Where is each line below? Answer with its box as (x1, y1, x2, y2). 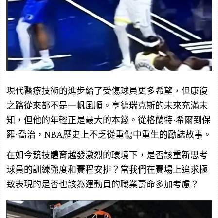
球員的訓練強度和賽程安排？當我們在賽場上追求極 (6, 164, 208, 175)
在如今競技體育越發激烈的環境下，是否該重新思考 (6, 150, 208, 160)
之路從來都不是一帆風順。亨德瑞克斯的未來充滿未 (6, 100, 208, 110)
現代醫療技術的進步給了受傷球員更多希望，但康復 (6, 86, 208, 96)
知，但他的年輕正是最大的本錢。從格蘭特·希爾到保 (6, 115, 211, 125)
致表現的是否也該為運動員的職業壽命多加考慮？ (6, 179, 199, 189)
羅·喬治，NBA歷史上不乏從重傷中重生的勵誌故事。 (6, 129, 212, 140)
